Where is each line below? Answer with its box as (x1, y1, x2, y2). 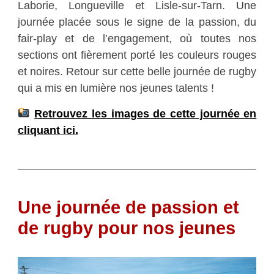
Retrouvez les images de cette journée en (34, 107, 257, 120)
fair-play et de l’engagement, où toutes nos (17, 32, 257, 45)
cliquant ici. (17, 124, 78, 136)
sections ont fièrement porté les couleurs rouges (17, 48, 257, 61)
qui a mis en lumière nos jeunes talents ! (17, 81, 214, 94)
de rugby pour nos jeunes (17, 218, 235, 238)
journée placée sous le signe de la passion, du (17, 15, 257, 28)
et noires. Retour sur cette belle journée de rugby (17, 65, 257, 78)
